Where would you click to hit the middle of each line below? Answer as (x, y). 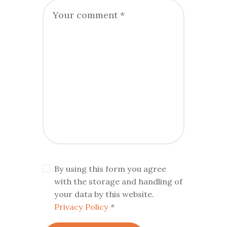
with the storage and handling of (118, 182)
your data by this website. (104, 194)
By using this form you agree (110, 169)
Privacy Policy (81, 207)
